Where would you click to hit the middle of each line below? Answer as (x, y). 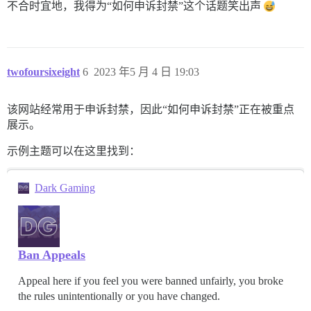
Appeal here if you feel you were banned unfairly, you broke (151, 281)
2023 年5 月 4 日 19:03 (146, 72)
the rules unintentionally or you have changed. (119, 296)
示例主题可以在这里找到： (74, 151)
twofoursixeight (43, 72)
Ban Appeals (52, 255)
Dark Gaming (65, 188)
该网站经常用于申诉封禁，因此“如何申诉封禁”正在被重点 (151, 110)
